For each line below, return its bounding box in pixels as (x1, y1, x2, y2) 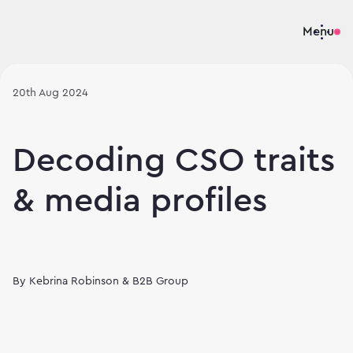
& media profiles (13, 184, 267, 217)
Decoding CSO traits (13, 143, 335, 177)
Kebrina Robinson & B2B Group (29, 276, 188, 287)
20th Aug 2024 (13, 87, 88, 98)
